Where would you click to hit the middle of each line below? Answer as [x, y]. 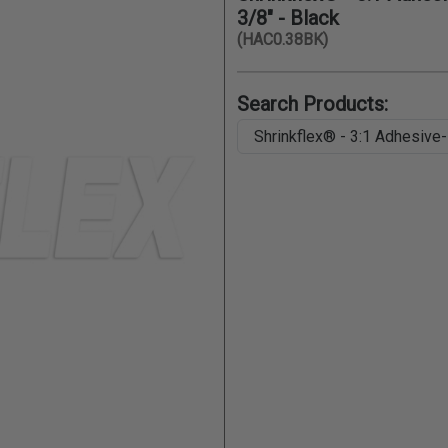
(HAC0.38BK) [282, 40]
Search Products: [312, 104]
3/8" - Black [288, 18]
